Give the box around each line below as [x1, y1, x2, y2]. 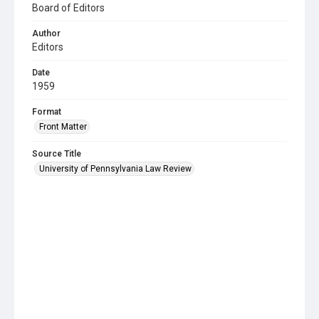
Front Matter [39, 121, 87, 132]
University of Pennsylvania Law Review [39, 163, 192, 174]
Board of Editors [32, 1, 105, 14]
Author [32, 28, 61, 38]
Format [32, 106, 61, 117]
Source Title [32, 148, 81, 159]
